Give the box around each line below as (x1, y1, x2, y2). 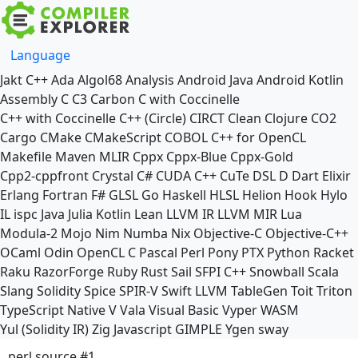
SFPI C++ (195, 263, 246, 280)
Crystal (92, 167, 133, 185)
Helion (242, 186, 281, 204)
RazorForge (34, 263, 104, 280)
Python (267, 244, 310, 261)
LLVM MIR (217, 205, 277, 223)
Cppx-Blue (166, 148, 227, 165)
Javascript (113, 320, 172, 338)
